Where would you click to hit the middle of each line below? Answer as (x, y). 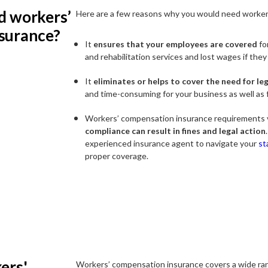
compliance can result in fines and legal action (176, 131)
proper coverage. (117, 156)
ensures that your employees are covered (176, 44)
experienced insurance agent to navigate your (172, 144)
